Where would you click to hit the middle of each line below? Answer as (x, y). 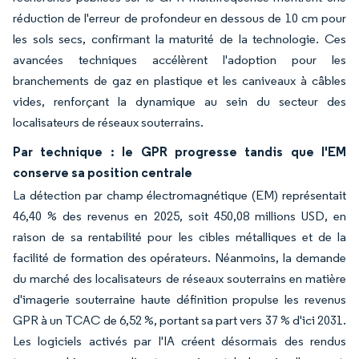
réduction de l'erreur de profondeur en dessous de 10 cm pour (179, 18)
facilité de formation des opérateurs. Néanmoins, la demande (179, 257)
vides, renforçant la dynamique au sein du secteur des (179, 101)
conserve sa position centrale (103, 172)
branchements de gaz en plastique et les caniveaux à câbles (179, 80)
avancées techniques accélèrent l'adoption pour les (179, 59)
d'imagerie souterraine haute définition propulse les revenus (179, 299)
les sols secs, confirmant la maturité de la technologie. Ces (179, 38)
